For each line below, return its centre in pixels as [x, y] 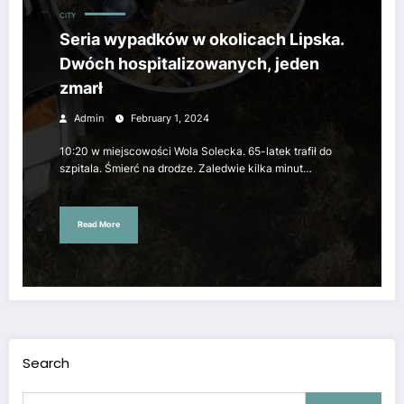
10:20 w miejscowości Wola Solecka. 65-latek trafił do [196, 151]
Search [46, 363]
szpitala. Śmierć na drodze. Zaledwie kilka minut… [186, 168]
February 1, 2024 [170, 118]
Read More [99, 225]
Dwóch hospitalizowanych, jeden [189, 63]
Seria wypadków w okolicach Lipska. [202, 39]
